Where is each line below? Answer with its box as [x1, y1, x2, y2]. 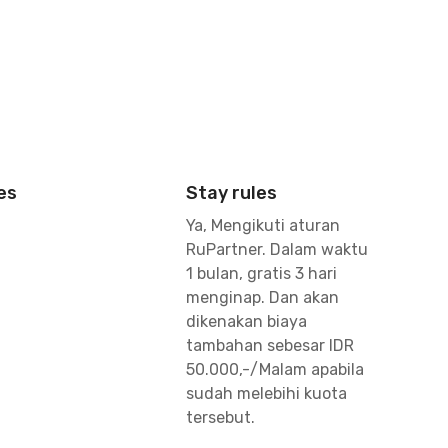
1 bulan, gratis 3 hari [186, 264, 337, 283]
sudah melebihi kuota [186, 384, 347, 403]
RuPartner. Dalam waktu [186, 240, 368, 259]
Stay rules [186, 182, 277, 204]
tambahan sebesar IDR [186, 336, 354, 355]
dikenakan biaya [186, 312, 307, 331]
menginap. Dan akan [186, 288, 339, 307]
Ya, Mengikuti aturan [186, 216, 340, 235]
